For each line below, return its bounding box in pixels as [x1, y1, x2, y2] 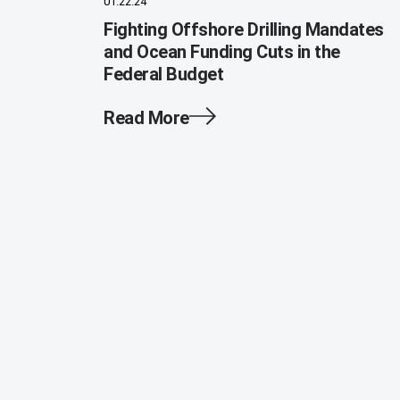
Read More [104, 107, 189, 129]
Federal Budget [104, 63, 224, 86]
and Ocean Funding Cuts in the [104, 41, 340, 63]
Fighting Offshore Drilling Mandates [104, 19, 384, 41]
